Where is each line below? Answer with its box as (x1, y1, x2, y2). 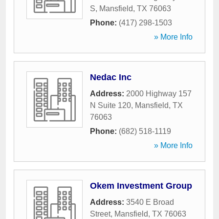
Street (90, 210, 110, 218)
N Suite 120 (90, 101, 131, 109)
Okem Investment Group (90, 181, 192, 191)
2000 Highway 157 (126, 89, 192, 98)
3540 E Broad (126, 198, 174, 206)
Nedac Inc (90, 72, 131, 82)
